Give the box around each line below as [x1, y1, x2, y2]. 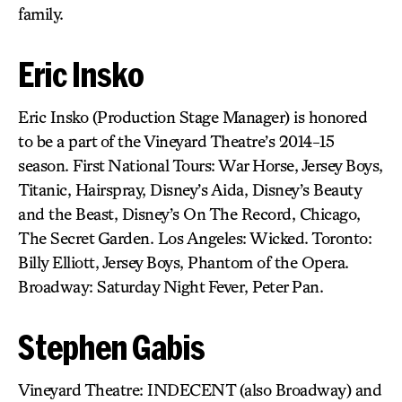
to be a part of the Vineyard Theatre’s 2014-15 [18, 131, 334, 151]
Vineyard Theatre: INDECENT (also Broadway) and [18, 380, 381, 399]
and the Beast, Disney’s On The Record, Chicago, [18, 204, 361, 223]
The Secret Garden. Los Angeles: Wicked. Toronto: [18, 228, 371, 248]
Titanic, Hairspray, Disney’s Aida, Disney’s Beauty [18, 179, 361, 199]
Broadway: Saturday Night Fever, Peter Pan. [18, 276, 323, 296]
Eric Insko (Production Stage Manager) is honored [18, 107, 367, 127]
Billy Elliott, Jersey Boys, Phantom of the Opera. [18, 252, 349, 272]
